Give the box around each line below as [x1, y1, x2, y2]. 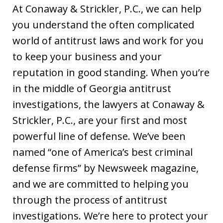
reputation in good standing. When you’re [12, 66, 210, 79]
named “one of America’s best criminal [12, 145, 193, 159]
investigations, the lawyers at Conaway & [12, 98, 205, 111]
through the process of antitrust [12, 193, 167, 207]
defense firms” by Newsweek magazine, [12, 161, 199, 175]
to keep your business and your [12, 50, 162, 63]
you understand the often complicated [12, 18, 194, 31]
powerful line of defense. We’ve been [12, 129, 186, 143]
